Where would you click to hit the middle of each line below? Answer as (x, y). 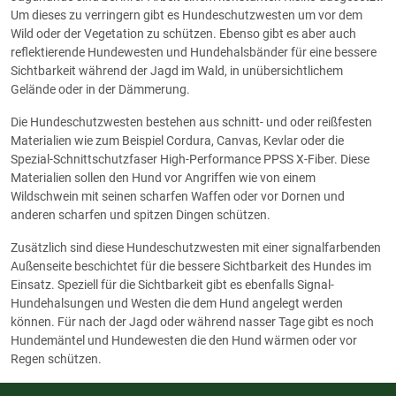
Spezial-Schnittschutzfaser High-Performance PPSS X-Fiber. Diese (190, 159)
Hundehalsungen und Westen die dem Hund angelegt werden (177, 303)
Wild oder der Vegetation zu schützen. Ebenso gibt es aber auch (183, 34)
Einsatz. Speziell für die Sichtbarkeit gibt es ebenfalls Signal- (172, 285)
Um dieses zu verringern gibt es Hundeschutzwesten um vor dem (187, 15)
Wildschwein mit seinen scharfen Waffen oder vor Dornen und (178, 196)
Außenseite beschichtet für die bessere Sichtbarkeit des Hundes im (191, 266)
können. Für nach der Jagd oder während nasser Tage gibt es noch (192, 322)
